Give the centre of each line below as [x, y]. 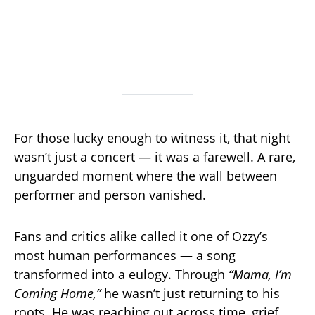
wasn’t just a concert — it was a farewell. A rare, [155, 157]
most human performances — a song [125, 256]
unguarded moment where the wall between [146, 176]
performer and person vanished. [110, 195]
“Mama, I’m [260, 275]
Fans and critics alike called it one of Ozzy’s [141, 237]
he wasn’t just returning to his [190, 294]
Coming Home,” [57, 294]
